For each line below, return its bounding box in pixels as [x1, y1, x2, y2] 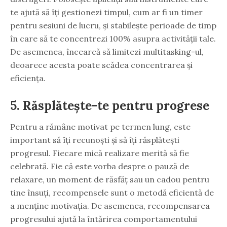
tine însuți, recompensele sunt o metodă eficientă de [10, 187, 214, 198]
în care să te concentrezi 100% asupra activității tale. [10, 33, 216, 44]
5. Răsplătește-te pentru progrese [10, 97, 209, 113]
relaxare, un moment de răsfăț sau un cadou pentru [10, 174, 209, 184]
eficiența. [10, 72, 46, 83]
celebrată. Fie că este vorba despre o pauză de [10, 161, 189, 171]
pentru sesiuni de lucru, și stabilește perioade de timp [10, 20, 216, 30]
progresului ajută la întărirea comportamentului [10, 213, 197, 224]
